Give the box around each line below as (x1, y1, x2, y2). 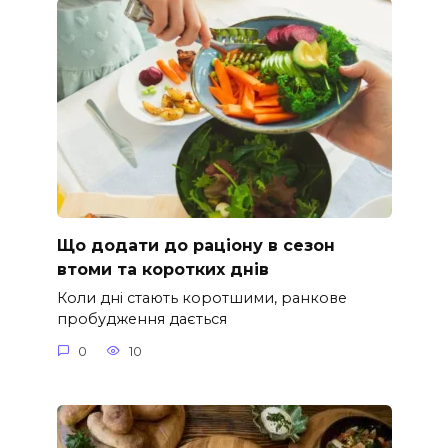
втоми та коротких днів (56, 259, 269, 279)
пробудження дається (56, 310, 227, 329)
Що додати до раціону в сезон (56, 235, 335, 255)
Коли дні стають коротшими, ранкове (56, 289, 347, 308)
